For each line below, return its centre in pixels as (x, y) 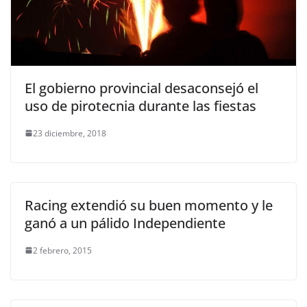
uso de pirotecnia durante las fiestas (140, 106)
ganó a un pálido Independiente (125, 223)
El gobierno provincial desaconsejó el (142, 88)
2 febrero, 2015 (62, 250)
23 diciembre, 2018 (70, 133)
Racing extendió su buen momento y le (149, 205)
